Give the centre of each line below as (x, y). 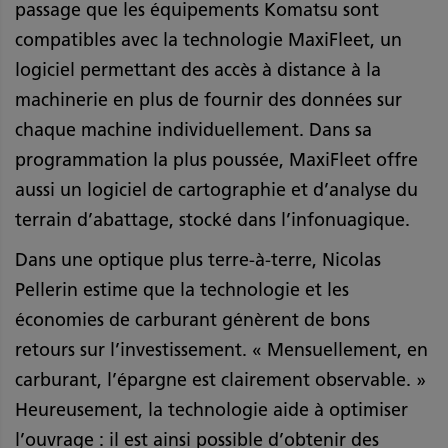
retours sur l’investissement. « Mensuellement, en (221, 349)
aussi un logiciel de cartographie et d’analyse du (216, 189)
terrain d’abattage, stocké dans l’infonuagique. (212, 219)
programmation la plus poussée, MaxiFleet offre (216, 159)
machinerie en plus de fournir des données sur (208, 99)
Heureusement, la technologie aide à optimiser (211, 409)
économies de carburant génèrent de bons (192, 319)
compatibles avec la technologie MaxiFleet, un (208, 39)
